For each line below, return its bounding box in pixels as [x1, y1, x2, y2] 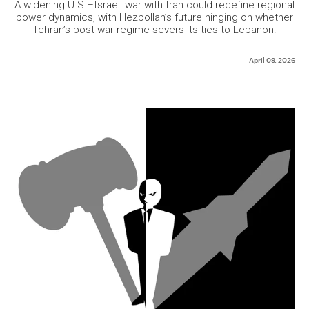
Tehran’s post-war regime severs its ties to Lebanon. [32, 23, 277, 37]
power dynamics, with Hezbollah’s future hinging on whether [16, 11, 293, 24]
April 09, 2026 [249, 54, 295, 65]
